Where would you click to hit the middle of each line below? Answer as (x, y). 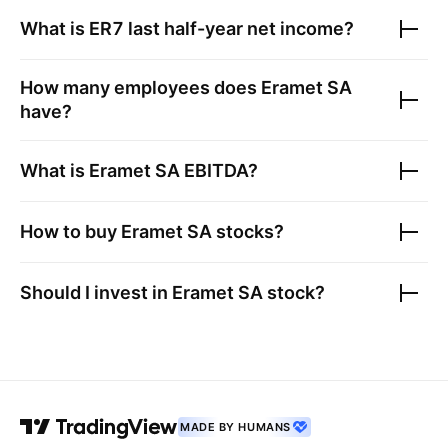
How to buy (70, 231)
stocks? (248, 231)
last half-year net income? (239, 28)
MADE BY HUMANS (235, 427)
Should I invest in (96, 292)
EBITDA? (219, 170)
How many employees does (140, 87)
